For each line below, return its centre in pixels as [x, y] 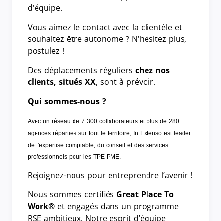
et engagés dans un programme [117, 206]
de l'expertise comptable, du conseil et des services [98, 145]
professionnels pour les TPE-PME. [74, 157]
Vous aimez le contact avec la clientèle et [105, 27]
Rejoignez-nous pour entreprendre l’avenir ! [110, 175]
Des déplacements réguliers [81, 70]
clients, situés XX [62, 82]
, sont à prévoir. [126, 82]
